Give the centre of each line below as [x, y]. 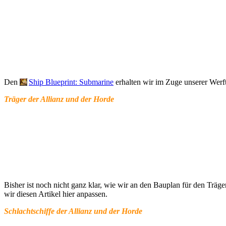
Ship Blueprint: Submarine [71, 82]
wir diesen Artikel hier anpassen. [56, 194]
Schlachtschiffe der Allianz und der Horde [73, 211]
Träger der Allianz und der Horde [59, 99]
